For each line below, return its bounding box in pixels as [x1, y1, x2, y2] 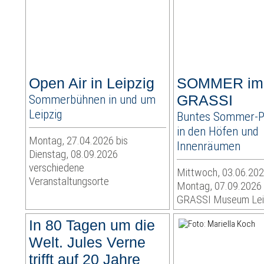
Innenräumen [177, 138, 241, 154]
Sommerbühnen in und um [29, 92, 156, 107]
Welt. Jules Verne [29, 234, 146, 251]
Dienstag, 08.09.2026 [29, 147, 118, 161]
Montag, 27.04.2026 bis [29, 134, 128, 148]
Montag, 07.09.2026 [177, 179, 262, 193]
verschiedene [29, 161, 85, 175]
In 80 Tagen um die [29, 217, 156, 234]
